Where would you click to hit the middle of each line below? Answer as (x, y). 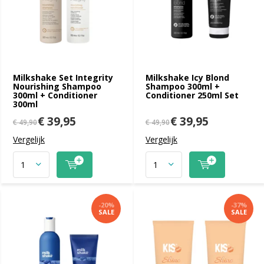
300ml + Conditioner (55, 95)
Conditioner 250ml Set (192, 95)
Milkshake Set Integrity (63, 77)
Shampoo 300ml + (183, 86)
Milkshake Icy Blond (187, 77)
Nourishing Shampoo (57, 86)
